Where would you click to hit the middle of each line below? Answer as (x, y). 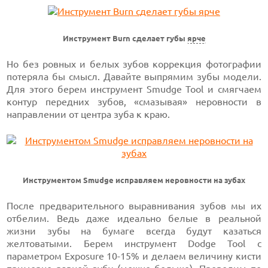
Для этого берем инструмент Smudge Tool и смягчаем (134, 89)
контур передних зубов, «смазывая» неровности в (134, 102)
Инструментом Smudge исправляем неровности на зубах (134, 180)
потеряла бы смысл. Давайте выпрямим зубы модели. (134, 77)
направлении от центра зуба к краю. (89, 114)
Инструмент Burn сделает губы (125, 39)
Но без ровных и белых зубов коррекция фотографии (134, 64)
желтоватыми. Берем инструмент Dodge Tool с (134, 243)
